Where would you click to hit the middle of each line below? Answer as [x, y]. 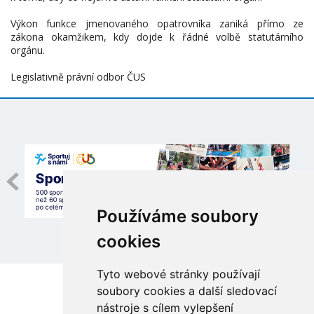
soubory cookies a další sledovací [186, 291]
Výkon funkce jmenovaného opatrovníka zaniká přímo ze [157, 23]
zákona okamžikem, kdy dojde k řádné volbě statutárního [157, 37]
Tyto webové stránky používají [178, 274]
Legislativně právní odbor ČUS [78, 77]
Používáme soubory [177, 216]
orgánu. [28, 50]
